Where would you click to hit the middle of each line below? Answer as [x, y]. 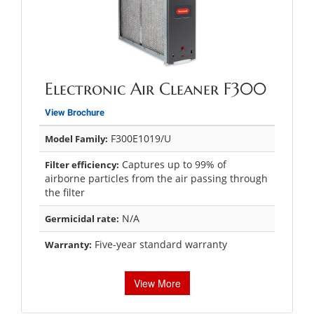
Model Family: [76, 138]
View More [157, 283]
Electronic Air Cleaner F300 [156, 89]
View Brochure [75, 112]
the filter [65, 192]
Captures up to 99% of [173, 164]
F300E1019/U [139, 138]
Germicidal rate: [82, 218]
